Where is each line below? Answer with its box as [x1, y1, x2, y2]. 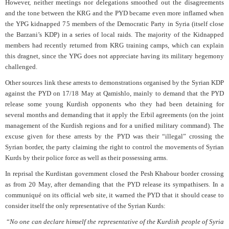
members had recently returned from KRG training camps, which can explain [5, 41, 224, 49]
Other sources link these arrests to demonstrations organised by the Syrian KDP [5, 78, 224, 86]
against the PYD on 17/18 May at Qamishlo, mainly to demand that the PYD [5, 89, 224, 97]
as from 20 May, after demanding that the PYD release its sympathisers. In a [5, 180, 224, 188]
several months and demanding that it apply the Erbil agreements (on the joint [5, 110, 224, 119]
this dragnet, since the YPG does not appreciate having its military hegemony [5, 52, 224, 60]
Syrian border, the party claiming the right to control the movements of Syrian [5, 143, 224, 151]
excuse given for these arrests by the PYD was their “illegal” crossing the [5, 132, 224, 140]
